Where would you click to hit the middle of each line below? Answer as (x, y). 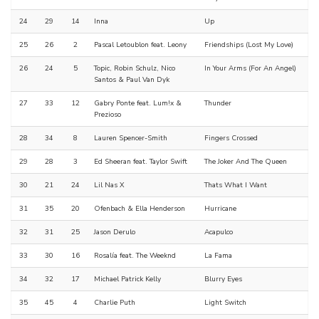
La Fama (218, 256)
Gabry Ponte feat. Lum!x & (138, 104)
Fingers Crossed (231, 138)
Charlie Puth (115, 303)
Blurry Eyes (223, 279)
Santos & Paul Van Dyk (132, 80)
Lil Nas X (109, 185)
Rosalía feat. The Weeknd (135, 256)
